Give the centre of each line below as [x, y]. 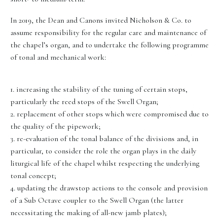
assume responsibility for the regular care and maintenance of [108, 32]
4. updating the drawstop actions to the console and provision [109, 188]
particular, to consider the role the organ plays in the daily [103, 151]
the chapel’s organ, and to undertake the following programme [110, 45]
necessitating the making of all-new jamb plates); [89, 212]
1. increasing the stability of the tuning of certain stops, [99, 89]
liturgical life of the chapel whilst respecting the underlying [105, 163]
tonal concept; [33, 175]
